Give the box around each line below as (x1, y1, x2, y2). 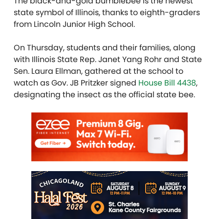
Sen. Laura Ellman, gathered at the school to (14, 65, 183, 77)
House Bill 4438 (138, 77, 196, 88)
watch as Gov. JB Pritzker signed (14, 77, 138, 88)
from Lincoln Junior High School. (14, 18, 135, 30)
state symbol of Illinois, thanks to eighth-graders (14, 6, 200, 18)
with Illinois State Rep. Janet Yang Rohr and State (14, 53, 202, 65)
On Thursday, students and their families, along (14, 42, 196, 53)
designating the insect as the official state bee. (14, 88, 195, 100)
